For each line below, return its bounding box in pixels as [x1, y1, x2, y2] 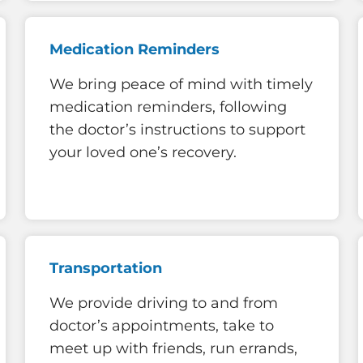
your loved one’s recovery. [49, 143, 237, 162]
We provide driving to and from [49, 294, 278, 313]
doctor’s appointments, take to [49, 317, 274, 335]
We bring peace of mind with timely [49, 75, 313, 94]
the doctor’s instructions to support [49, 121, 305, 139]
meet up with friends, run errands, [49, 340, 297, 358]
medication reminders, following [49, 98, 287, 117]
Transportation [49, 258, 162, 277]
